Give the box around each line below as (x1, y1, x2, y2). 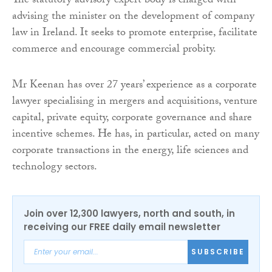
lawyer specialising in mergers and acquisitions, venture (12, 92, 257, 112)
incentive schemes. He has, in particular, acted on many (12, 125, 259, 144)
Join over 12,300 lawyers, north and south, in (24, 206, 235, 220)
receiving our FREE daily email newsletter (24, 220, 220, 233)
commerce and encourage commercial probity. (12, 40, 216, 59)
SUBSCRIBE (191, 246, 245, 257)
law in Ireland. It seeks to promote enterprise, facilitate (12, 24, 257, 43)
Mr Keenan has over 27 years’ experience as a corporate (12, 76, 257, 95)
